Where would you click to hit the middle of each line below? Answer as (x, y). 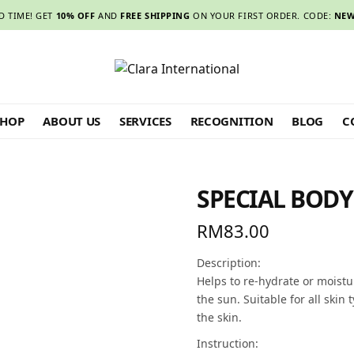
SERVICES (145, 121)
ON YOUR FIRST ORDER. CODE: (262, 15)
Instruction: (228, 343)
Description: (229, 262)
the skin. (220, 317)
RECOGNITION (232, 121)
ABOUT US (72, 121)
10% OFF (75, 15)
